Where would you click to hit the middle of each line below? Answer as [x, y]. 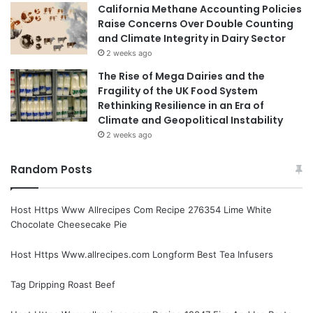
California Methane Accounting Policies [200, 9]
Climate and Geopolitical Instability [190, 121]
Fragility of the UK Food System [178, 91]
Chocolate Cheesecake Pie [69, 225]
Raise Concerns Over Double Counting [196, 24]
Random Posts [51, 170]
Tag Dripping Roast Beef [63, 285]
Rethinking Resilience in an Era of [181, 106]
